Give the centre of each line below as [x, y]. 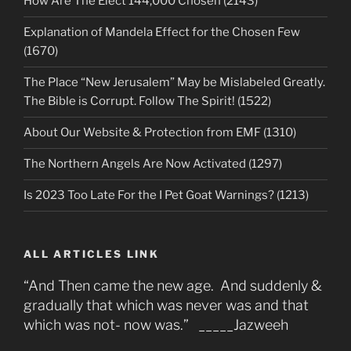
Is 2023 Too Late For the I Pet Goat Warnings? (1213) [166, 195]
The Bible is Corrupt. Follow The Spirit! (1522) [147, 101]
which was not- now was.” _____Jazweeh [156, 325]
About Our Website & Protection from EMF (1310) [160, 133]
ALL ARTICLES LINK [92, 253]
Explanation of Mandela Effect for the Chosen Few [162, 33]
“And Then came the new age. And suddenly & [173, 286]
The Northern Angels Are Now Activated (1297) [153, 164]
